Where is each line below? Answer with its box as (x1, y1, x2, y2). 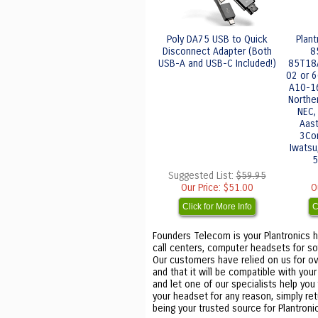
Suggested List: (168, 170, 236, 182)
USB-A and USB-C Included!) (158, 57, 276, 70)
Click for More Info (182, 202, 252, 212)
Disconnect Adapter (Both (162, 45, 272, 57)
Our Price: (180, 182, 224, 194)
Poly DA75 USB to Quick (166, 33, 268, 45)
